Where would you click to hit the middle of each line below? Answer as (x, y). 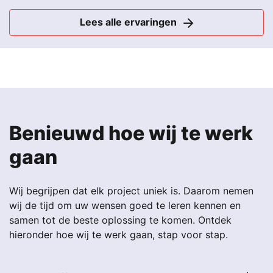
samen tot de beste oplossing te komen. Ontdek (120, 220)
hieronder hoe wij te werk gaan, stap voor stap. (119, 234)
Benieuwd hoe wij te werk (131, 133)
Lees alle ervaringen (131, 22)
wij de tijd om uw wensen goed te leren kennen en (125, 205)
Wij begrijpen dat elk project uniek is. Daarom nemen (131, 190)
